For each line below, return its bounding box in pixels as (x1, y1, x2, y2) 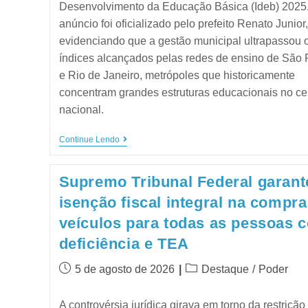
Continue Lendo (58, 134, 120, 144)
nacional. (58, 103, 104, 115)
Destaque (201, 263, 249, 275)
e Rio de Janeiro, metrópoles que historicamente (58, 69, 295, 81)
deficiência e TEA (58, 234, 189, 252)
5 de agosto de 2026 (74, 263, 175, 275)
